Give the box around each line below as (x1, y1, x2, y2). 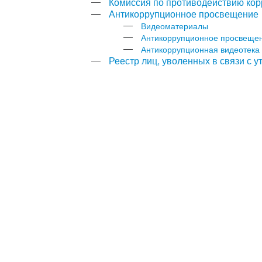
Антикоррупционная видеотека (141, 43, 260, 55)
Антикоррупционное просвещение (109, 6, 259, 20)
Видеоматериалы (141, 19, 209, 32)
